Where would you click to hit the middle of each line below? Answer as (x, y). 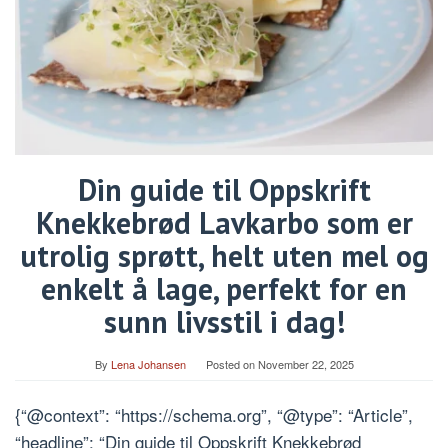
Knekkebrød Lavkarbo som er (224, 222)
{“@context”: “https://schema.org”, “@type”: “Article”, (214, 414)
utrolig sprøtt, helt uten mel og (224, 255)
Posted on (231, 363)
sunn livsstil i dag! (224, 321)
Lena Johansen (148, 363)
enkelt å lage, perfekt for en (224, 288)
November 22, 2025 (305, 363)
